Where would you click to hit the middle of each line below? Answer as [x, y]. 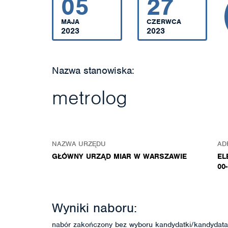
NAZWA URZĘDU [79, 144]
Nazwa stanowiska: [93, 70]
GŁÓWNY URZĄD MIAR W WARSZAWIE [119, 156]
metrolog [90, 98]
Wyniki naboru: [94, 208]
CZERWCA [164, 22]
